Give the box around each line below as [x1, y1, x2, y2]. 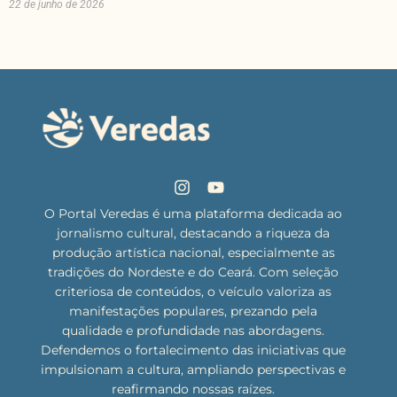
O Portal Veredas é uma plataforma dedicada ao [44, 206, 342, 222]
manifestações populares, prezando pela [69, 303, 317, 320]
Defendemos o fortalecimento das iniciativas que [41, 342, 346, 359]
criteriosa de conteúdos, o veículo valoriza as [55, 284, 331, 300]
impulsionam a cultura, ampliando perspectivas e [41, 362, 346, 378]
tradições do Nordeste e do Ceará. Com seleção [48, 264, 339, 281]
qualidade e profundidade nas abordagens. [62, 323, 324, 339]
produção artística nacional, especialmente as [51, 245, 335, 261]
